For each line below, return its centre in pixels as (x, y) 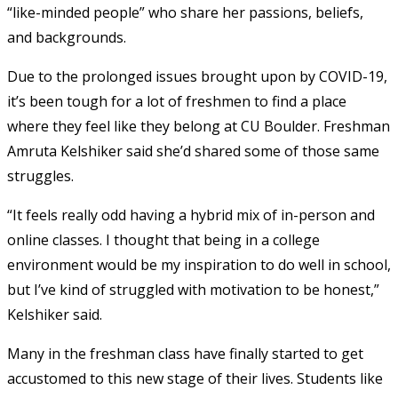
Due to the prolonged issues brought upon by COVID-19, (197, 76)
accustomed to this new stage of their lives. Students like (195, 378)
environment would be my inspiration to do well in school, (199, 264)
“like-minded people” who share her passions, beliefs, (185, 12)
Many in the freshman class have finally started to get (185, 353)
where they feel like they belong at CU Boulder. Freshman (199, 126)
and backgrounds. (67, 37)
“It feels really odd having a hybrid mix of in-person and (191, 215)
